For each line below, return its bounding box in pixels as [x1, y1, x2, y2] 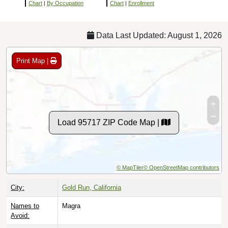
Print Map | [16, 56, 50, 65]
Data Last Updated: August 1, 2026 [94, 31, 222, 40]
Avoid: [11, 211, 30, 219]
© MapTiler [117, 164, 144, 170]
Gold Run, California [62, 183, 121, 191]
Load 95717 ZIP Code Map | [58, 118, 161, 127]
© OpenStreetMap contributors [144, 164, 219, 170]
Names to [11, 202, 39, 210]
